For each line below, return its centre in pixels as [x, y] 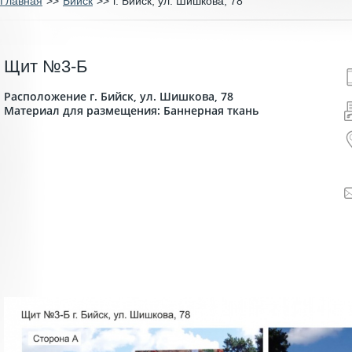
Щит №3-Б [46, 66]
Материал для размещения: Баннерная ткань [131, 110]
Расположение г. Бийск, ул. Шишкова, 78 [119, 96]
